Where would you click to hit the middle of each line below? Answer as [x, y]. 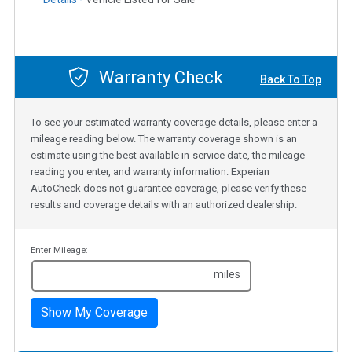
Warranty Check [159, 77]
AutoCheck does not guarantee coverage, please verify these [169, 189]
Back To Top [291, 79]
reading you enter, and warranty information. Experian [150, 172]
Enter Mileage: [59, 251]
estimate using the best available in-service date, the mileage [168, 156]
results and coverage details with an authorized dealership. [164, 205]
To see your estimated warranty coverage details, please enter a [174, 123]
